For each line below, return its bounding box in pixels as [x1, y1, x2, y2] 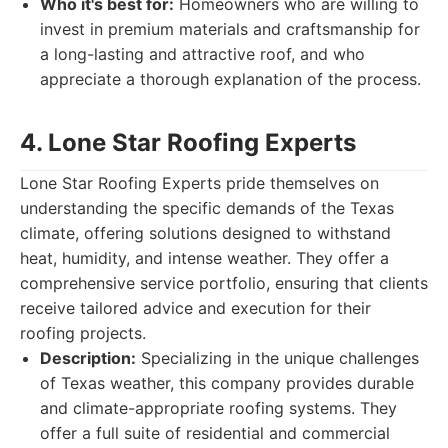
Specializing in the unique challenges [136, 348, 419, 368]
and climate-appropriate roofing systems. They [40, 398, 397, 418]
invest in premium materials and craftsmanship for [40, 19, 420, 39]
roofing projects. [20, 323, 146, 343]
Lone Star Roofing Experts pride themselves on [20, 173, 379, 193]
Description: [40, 348, 136, 368]
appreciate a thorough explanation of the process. [40, 69, 421, 89]
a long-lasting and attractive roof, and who [40, 44, 365, 64]
